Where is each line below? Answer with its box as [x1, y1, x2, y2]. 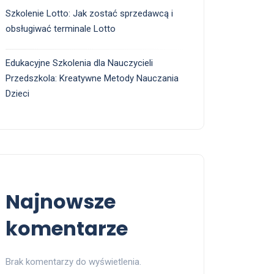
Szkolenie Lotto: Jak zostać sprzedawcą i [6, 8, 173, 20]
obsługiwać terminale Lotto [6, 23, 116, 35]
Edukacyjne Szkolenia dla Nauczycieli [6, 57, 153, 69]
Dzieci [6, 88, 29, 100]
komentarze [6, 215, 128, 243]
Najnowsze [6, 188, 116, 216]
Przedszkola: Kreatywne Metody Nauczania [6, 73, 179, 84]
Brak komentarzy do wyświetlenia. [6, 256, 141, 268]
